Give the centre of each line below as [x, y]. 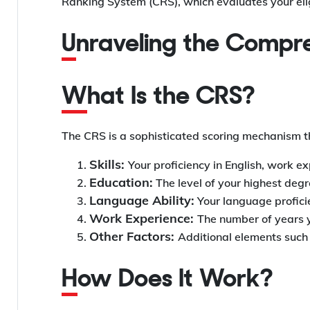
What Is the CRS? [171, 98]
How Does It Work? [175, 281]
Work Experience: [143, 219]
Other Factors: [134, 237]
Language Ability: [142, 201]
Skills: [109, 165]
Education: [121, 183]
